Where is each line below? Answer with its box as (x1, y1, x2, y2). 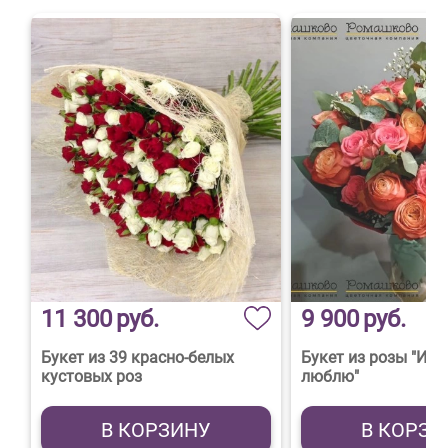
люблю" (301, 367, 360, 387)
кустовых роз (41, 367, 143, 387)
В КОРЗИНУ (101, 418, 212, 443)
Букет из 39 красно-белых (41, 348, 235, 368)
